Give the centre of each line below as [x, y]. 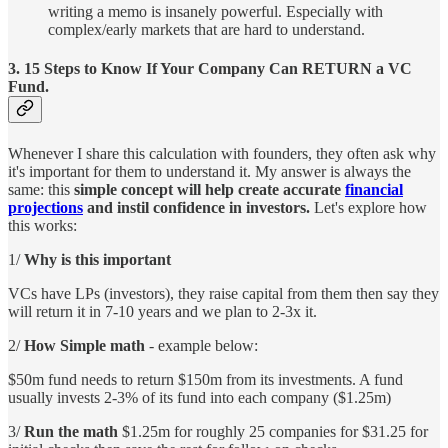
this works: [42, 225]
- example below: [201, 345]
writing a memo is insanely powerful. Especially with [215, 12]
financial [374, 189]
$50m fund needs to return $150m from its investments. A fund [205, 379]
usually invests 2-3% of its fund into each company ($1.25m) [199, 397]
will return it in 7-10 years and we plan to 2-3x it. [162, 311]
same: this [41, 189]
